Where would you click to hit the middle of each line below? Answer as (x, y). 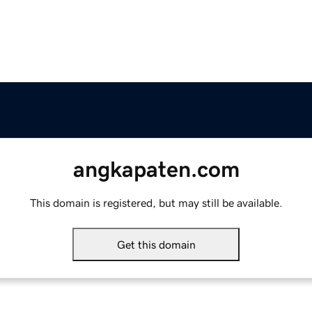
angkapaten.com (156, 170)
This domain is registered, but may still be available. (156, 203)
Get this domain (156, 245)
